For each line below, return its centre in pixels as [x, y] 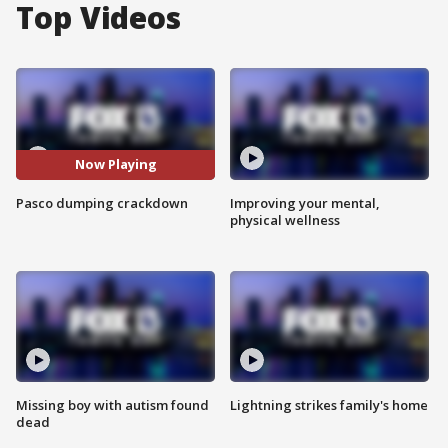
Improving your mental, [305, 202]
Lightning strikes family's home [329, 405]
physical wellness [285, 219]
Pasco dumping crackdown [102, 202]
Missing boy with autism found [112, 405]
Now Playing [115, 164]
